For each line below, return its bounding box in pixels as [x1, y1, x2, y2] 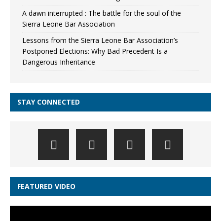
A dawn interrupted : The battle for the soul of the [22, 8, 181, 18]
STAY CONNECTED [17, 97, 80, 107]
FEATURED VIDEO [17, 182, 75, 191]
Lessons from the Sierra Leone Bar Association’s [22, 36, 178, 45]
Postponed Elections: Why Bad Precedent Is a [22, 46, 168, 56]
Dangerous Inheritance [22, 57, 95, 67]
